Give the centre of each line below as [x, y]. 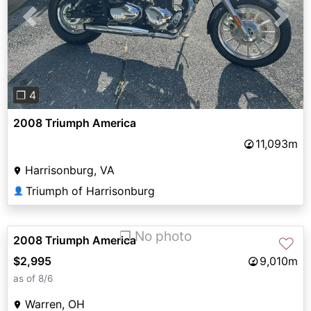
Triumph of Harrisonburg [90, 191]
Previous [52, 25]
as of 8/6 [33, 279]
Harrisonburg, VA [70, 170]
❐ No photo [155, 236]
